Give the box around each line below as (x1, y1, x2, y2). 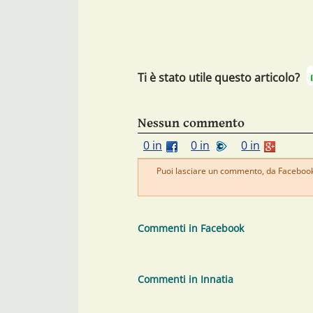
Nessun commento (138, 115, 245, 131)
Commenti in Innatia (138, 272, 233, 286)
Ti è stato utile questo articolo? (138, 70, 300, 86)
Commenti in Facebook (138, 221, 244, 235)
